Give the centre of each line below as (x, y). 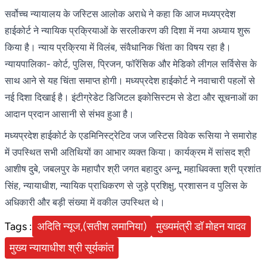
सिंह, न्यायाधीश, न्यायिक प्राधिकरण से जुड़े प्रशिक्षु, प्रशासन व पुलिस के (126, 185)
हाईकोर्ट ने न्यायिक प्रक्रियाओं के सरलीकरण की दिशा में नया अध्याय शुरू (128, 30)
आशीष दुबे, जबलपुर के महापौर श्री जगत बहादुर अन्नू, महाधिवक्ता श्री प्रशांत (133, 169)
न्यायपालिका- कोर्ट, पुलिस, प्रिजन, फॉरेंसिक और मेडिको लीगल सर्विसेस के (131, 64)
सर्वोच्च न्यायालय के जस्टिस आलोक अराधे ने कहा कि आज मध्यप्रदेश (120, 14)
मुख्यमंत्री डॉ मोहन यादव (201, 226)
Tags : (18, 226)
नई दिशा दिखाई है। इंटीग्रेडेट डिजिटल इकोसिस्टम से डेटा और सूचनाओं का (131, 97)
